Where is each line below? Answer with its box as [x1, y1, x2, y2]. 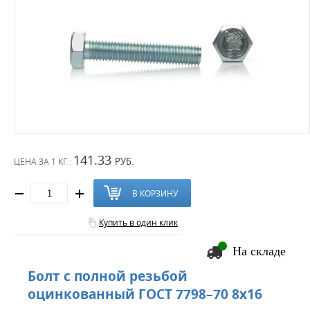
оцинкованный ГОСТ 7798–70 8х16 [28, 284, 262, 303]
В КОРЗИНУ [131, 188, 178, 199]
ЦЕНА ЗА [14, 156, 51, 167]
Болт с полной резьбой [28, 266, 188, 285]
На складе [232, 244, 286, 258]
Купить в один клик [99, 217, 178, 228]
